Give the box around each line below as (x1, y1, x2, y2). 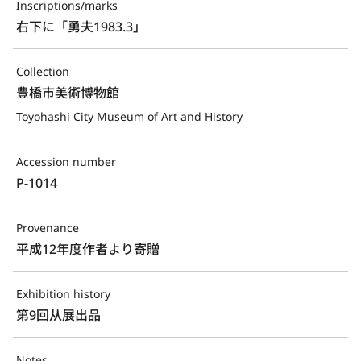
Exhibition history (16, 285, 110, 301)
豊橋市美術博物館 (16, 83, 119, 102)
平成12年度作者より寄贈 (16, 239, 160, 258)
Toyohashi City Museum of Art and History (16, 108, 243, 124)
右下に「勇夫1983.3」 (16, 17, 146, 35)
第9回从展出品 (16, 305, 101, 324)
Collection (16, 63, 69, 79)
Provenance (16, 219, 79, 235)
